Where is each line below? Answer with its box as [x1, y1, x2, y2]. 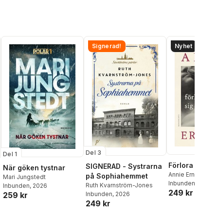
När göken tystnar [3, 163, 65, 172]
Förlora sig [168, 161, 205, 169]
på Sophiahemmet [86, 171, 148, 180]
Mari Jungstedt [3, 173, 46, 181]
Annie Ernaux [168, 170, 205, 178]
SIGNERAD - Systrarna [86, 162, 162, 170]
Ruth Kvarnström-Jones [86, 181, 153, 189]
